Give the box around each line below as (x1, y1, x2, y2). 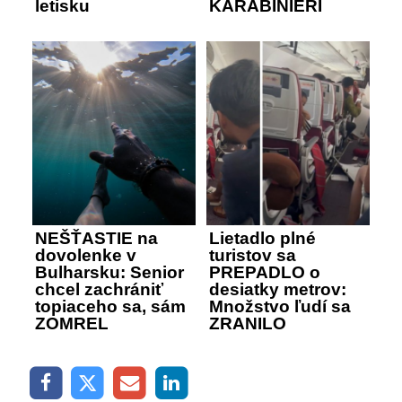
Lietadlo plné (209, 228, 316, 248)
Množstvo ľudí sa (209, 296, 351, 316)
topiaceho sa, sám (35, 296, 186, 316)
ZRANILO (209, 313, 286, 333)
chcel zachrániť (35, 279, 163, 299)
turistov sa (209, 245, 296, 265)
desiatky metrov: (209, 279, 346, 299)
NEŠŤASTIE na (35, 228, 158, 248)
